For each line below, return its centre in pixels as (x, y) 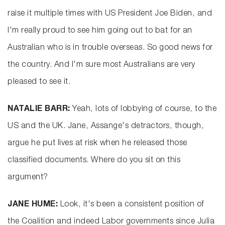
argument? (28, 178)
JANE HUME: (34, 205)
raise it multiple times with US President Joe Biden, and (110, 14)
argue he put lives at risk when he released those (97, 144)
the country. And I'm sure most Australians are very (101, 66)
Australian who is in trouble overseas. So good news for (110, 48)
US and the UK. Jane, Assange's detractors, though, (106, 127)
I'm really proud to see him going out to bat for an (100, 31)
